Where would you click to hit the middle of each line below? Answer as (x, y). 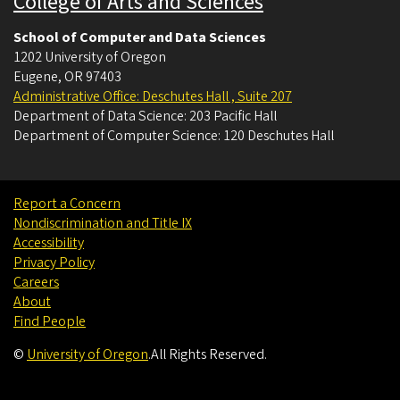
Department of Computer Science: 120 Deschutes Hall (174, 136)
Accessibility (49, 243)
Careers (36, 283)
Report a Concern (67, 204)
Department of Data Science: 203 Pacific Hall (145, 117)
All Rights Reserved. (209, 355)
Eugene (36, 77)
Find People (50, 322)
